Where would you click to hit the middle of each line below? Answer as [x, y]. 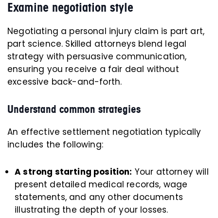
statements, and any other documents [99, 197]
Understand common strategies [74, 109]
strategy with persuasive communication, [97, 57]
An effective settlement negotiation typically [104, 132]
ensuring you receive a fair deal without [93, 69]
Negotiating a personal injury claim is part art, [106, 31]
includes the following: [55, 145]
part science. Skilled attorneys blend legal [97, 44]
